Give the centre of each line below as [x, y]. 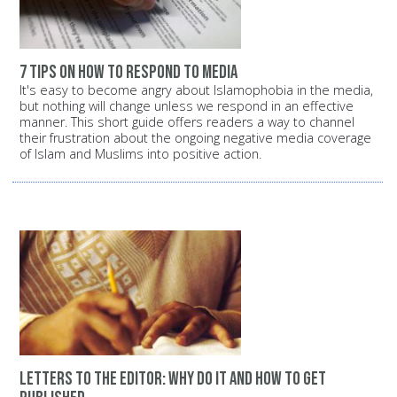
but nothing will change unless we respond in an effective [187, 105]
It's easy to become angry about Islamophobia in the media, [196, 90]
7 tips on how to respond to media [128, 72]
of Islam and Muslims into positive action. [142, 153]
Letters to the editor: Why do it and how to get [173, 379]
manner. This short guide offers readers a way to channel [187, 121]
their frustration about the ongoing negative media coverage [195, 137]
